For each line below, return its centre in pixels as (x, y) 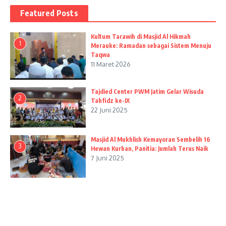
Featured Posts (49, 13)
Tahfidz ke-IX (110, 101)
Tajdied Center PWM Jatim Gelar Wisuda (147, 92)
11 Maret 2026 (111, 64)
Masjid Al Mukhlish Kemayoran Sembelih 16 (151, 140)
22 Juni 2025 (109, 110)
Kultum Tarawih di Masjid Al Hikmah (141, 37)
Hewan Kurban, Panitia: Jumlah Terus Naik (150, 149)
